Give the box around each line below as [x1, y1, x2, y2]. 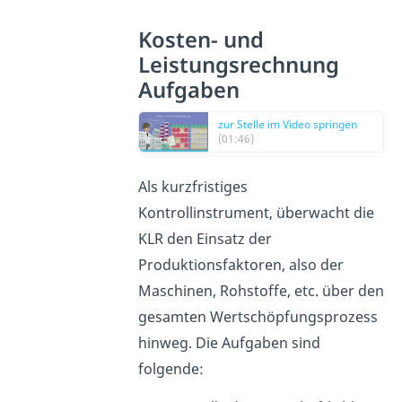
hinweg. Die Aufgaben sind [137, 332, 320, 353]
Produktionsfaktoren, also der [137, 254, 344, 275]
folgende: [137, 358, 204, 379]
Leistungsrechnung [137, 49, 339, 79]
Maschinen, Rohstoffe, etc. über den [137, 280, 384, 301]
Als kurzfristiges [137, 176, 248, 197]
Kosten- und [137, 24, 264, 54]
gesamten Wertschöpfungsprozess [137, 306, 378, 327]
